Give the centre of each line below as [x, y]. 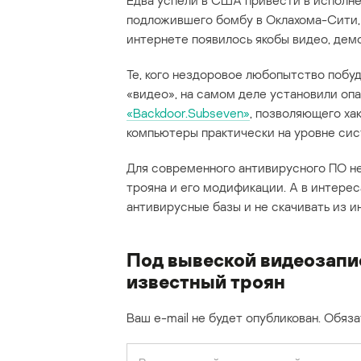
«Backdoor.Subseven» [188, 113]
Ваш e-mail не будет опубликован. [224, 318]
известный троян [206, 281]
